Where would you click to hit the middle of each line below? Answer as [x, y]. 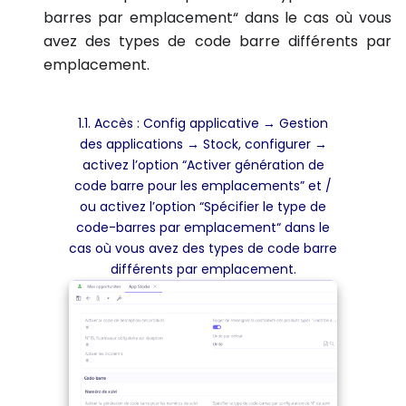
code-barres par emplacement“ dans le [203, 227]
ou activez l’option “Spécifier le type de [203, 207]
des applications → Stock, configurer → [203, 144]
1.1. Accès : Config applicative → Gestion [203, 123]
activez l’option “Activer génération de [203, 165]
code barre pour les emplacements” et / [203, 186]
